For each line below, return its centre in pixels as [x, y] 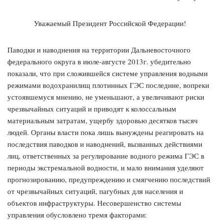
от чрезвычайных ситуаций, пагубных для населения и [95, 191]
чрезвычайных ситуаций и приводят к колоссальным [92, 109]
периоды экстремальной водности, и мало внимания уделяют [106, 168]
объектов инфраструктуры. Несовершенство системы [94, 203]
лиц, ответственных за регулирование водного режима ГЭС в [106, 156]
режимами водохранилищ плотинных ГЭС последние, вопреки [108, 85]
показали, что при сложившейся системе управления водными [108, 73]
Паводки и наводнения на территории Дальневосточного [99, 50]
